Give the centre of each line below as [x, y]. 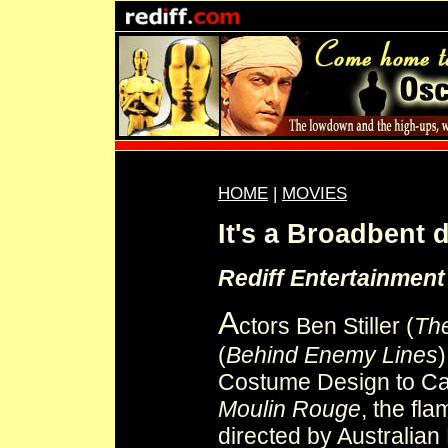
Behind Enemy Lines [332, 355]
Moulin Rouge [289, 409]
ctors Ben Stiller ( [326, 326]
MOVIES [314, 193]
